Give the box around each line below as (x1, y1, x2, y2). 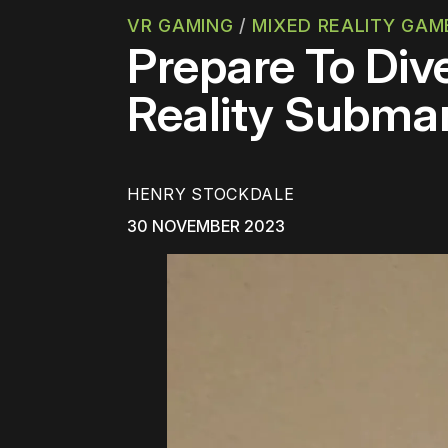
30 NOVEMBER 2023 (127, 216, 285, 237)
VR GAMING (127, 15, 234, 36)
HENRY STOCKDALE (127, 184, 295, 205)
